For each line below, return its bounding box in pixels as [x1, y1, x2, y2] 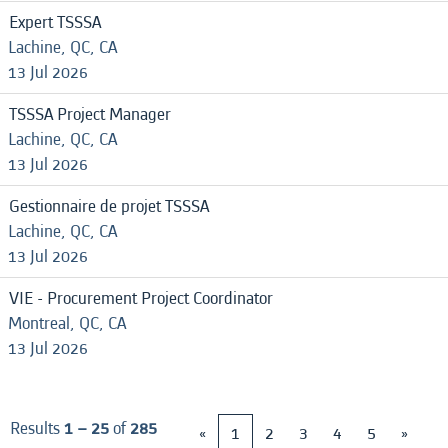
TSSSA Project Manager [9, 102, 171, 127]
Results [10, 416, 64, 441]
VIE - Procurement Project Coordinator [9, 286, 273, 311]
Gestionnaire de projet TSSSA [9, 194, 209, 219]
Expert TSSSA [9, 10, 101, 35]
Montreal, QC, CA [8, 311, 126, 336]
